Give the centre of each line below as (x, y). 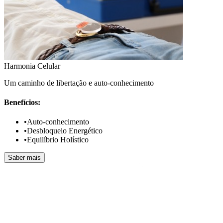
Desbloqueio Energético (65, 131)
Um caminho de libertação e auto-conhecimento (79, 83)
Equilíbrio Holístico (58, 140)
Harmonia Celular (32, 66)
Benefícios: (22, 103)
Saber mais (24, 158)
